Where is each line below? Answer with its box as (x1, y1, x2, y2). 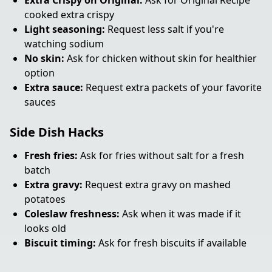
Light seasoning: (24, 22, 105, 36)
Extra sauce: (24, 81, 83, 94)
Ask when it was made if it (120, 207, 241, 220)
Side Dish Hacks (10, 124, 104, 140)
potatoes (24, 192, 66, 206)
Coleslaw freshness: (24, 207, 120, 220)
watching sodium (24, 37, 104, 50)
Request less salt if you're (105, 22, 224, 36)
